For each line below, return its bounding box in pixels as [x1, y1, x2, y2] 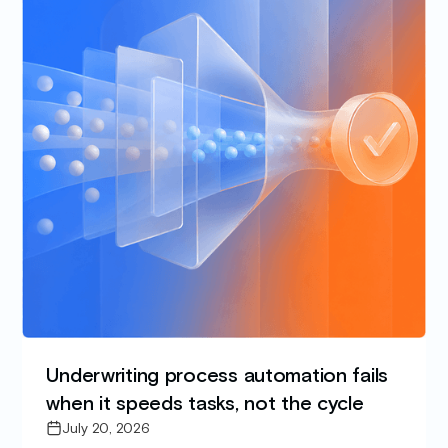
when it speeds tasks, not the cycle [46, 393, 364, 414]
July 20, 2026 [62, 419, 151, 436]
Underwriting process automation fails [46, 365, 389, 386]
